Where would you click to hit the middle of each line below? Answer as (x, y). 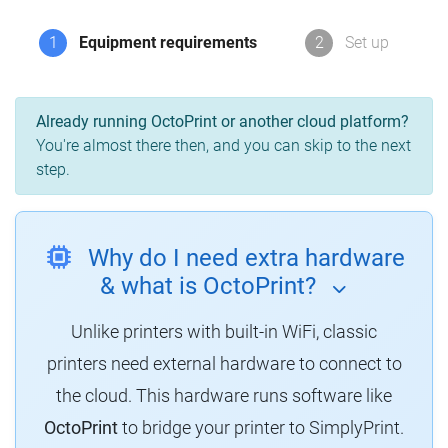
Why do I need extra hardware (246, 258)
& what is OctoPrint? (208, 286)
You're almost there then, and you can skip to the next (223, 146)
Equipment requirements (168, 43)
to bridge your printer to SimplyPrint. (261, 428)
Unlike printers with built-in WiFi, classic (224, 332)
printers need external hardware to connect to (224, 364)
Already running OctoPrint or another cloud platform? (222, 122)
